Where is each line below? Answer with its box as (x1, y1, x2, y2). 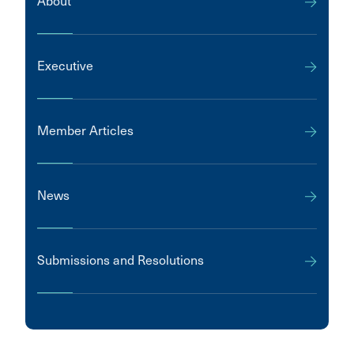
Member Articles (37, 122, 134, 138)
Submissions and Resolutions (37, 252, 204, 268)
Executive (37, 58, 93, 73)
